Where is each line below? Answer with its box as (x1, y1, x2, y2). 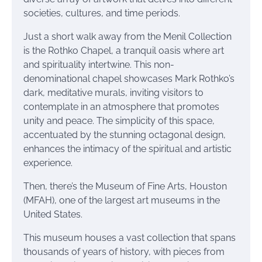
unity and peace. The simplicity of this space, (23, 115, 215, 126)
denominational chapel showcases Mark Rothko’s (23, 73, 235, 84)
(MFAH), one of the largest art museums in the (23, 195, 220, 206)
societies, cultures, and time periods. (23, 8, 180, 19)
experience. (23, 157, 73, 168)
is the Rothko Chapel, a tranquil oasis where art (23, 45, 224, 56)
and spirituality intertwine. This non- (23, 59, 174, 70)
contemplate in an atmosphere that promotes (23, 101, 219, 112)
